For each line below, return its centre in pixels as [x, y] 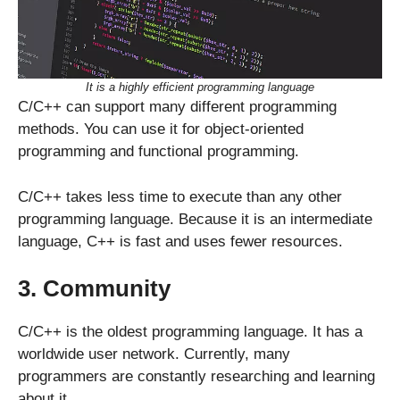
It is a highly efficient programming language [200, 87]
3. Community [94, 288]
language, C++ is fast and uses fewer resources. [180, 241]
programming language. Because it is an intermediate [195, 219]
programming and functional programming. [158, 151]
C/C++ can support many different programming [177, 107]
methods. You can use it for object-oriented [161, 129]
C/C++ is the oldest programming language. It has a [190, 332]
